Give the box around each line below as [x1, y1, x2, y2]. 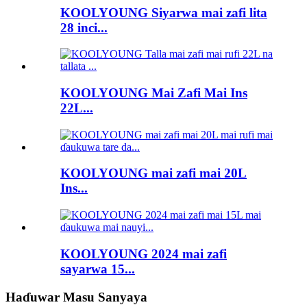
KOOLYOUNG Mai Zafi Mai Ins [60, 85, 247, 100]
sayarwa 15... [60, 261, 135, 276]
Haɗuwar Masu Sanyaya [5, 289, 147, 304]
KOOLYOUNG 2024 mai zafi [60, 246, 227, 261]
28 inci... [60, 20, 108, 35]
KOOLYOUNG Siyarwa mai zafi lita [60, 5, 267, 20]
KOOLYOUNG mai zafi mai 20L [60, 166, 247, 181]
